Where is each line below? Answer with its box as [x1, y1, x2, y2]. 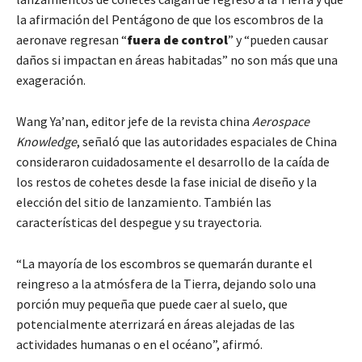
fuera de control [127, 31, 228, 48]
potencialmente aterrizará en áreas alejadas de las [16, 315, 295, 332]
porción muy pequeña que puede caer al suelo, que [16, 295, 288, 312]
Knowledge [16, 133, 77, 149]
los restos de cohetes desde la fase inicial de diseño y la [16, 173, 317, 190]
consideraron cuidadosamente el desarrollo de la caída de [16, 153, 330, 170]
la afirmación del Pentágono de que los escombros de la [16, 11, 323, 27]
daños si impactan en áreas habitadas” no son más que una [16, 51, 338, 68]
